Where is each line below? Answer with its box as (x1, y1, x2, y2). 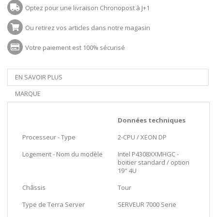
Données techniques (118, 115, 186, 124)
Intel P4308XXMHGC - (118, 149, 179, 158)
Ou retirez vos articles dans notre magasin (25, 23, 150, 32)
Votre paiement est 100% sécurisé (25, 43, 125, 52)
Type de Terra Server (22, 200, 85, 209)
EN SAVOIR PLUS (15, 72, 62, 81)
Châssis (22, 183, 46, 192)
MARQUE (15, 89, 41, 98)
